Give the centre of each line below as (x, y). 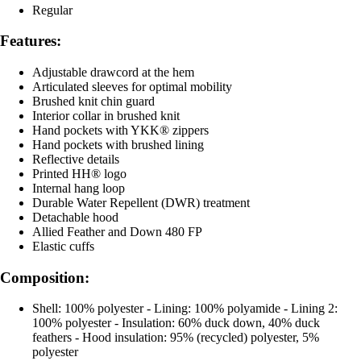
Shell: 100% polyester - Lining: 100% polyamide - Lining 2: (185, 309)
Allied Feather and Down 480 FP (117, 232)
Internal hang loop (79, 188)
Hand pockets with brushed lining (118, 145)
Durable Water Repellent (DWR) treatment (141, 203)
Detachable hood (75, 217)
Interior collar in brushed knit (106, 116)
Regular (52, 10)
